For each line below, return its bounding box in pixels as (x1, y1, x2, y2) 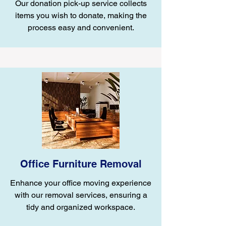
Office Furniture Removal (20, 158, 142, 170)
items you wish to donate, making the (15, 11, 147, 20)
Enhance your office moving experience (10, 178, 151, 188)
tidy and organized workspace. (26, 202, 135, 212)
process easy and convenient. (27, 23, 134, 32)
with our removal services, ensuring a (14, 190, 147, 200)
